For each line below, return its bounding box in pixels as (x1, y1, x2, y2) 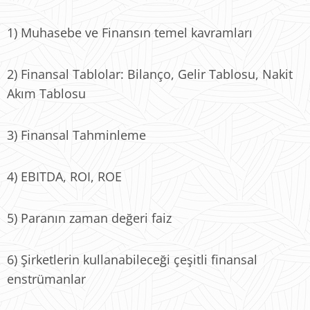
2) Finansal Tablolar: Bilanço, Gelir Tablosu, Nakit (7, 66, 293, 82)
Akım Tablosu (7, 85, 86, 102)
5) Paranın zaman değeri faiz (7, 210, 172, 226)
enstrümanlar (7, 271, 86, 287)
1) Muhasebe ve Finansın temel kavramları (7, 24, 253, 41)
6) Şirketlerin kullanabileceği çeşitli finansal (7, 251, 257, 268)
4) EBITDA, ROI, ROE (7, 168, 122, 185)
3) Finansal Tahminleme (7, 127, 146, 143)
